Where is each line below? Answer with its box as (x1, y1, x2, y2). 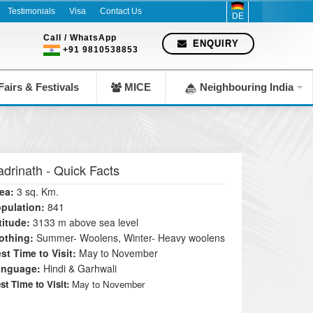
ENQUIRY (189, 38, 239, 49)
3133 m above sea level (30, 215, 139, 229)
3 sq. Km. (14, 184, 59, 198)
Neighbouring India (197, 81, 293, 93)
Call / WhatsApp (43, 33, 117, 43)
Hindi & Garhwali (43, 261, 117, 275)
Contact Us (100, 6, 142, 16)
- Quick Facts (43, 161, 120, 179)
